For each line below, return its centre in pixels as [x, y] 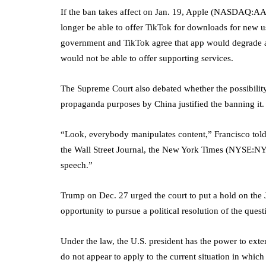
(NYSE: [240, 149]
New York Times [194, 149]
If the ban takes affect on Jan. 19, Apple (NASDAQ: [157, 12]
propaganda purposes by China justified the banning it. [162, 104]
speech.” [77, 165]
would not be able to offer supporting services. [147, 58]
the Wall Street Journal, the [111, 149]
